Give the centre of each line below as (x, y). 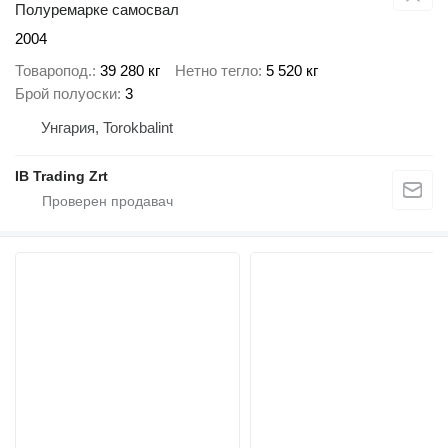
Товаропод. (53, 71)
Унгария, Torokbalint (107, 128)
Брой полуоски (66, 94)
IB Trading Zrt (61, 176)
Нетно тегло (216, 71)
